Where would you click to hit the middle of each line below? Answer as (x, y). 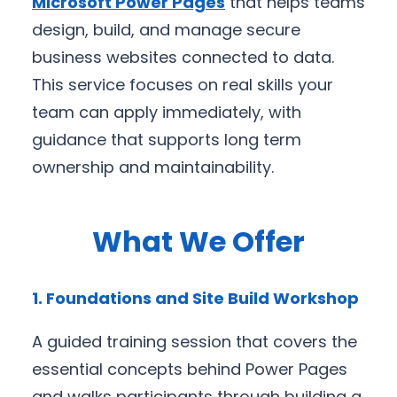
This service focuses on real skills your (183, 84)
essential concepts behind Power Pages (190, 370)
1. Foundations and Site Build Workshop (195, 299)
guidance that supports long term (167, 139)
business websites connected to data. (183, 57)
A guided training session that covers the (195, 342)
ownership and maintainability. (153, 167)
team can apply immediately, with (167, 112)
